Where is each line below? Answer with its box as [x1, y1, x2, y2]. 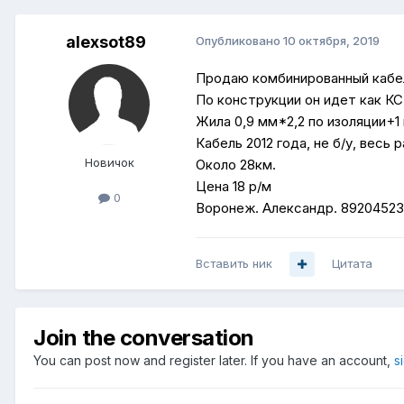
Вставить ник [196, 256, 272, 271]
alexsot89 [65, 32, 146, 52]
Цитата [332, 256, 372, 271]
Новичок [84, 155, 134, 170]
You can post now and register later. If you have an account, [33, 353, 394, 369]
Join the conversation [33, 325, 254, 352]
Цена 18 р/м [196, 178, 271, 196]
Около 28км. [196, 156, 276, 174]
